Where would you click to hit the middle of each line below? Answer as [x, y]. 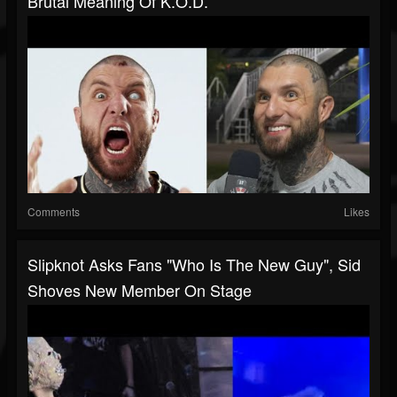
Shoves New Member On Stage [140, 290]
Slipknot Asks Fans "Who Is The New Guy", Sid [194, 265]
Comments [54, 212]
